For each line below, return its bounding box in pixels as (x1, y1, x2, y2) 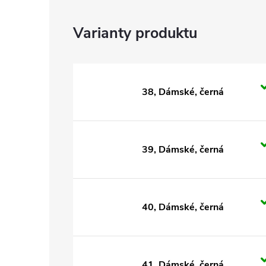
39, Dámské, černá (142, 143, 224, 156)
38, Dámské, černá (142, 85, 224, 99)
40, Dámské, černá (142, 201, 224, 214)
